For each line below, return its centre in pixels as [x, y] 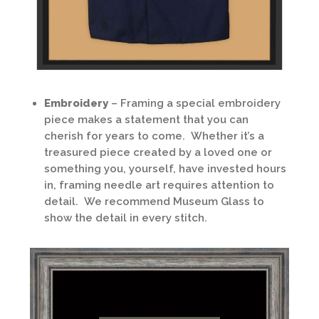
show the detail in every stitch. [126, 218]
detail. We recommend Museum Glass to [154, 201]
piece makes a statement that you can [146, 119]
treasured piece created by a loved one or [158, 152]
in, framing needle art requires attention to [159, 185]
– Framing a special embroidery [196, 103]
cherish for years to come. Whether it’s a [154, 136]
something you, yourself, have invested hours [165, 168]
